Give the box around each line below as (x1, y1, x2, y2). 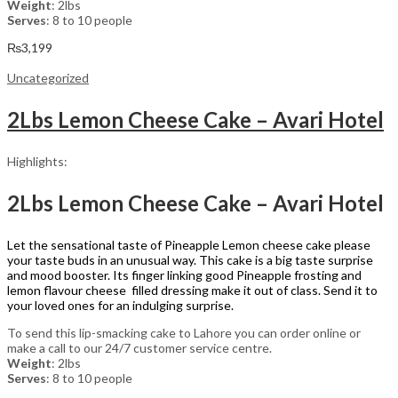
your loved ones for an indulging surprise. (7, 297, 234, 313)
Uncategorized (7, 69, 89, 85)
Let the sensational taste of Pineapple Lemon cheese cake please (7, 236, 370, 252)
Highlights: (7, 153, 68, 169)
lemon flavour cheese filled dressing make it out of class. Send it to (7, 282, 378, 298)
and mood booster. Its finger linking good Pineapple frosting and (7, 267, 362, 283)
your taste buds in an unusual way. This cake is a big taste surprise (7, 251, 373, 267)
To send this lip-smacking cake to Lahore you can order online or (7, 324, 361, 340)
